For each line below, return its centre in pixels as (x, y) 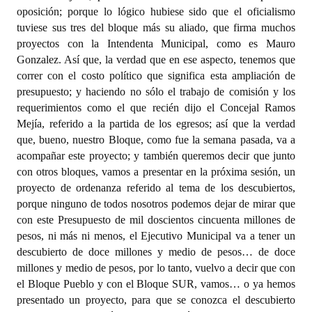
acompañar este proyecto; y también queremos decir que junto (156, 156)
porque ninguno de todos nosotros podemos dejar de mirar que (156, 204)
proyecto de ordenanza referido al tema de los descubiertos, (156, 188)
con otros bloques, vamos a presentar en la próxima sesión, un (156, 172)
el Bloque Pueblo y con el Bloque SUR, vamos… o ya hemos (156, 284)
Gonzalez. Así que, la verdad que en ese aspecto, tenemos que (156, 60)
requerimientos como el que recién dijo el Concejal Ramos (156, 108)
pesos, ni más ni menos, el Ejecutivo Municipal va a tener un (156, 236)
